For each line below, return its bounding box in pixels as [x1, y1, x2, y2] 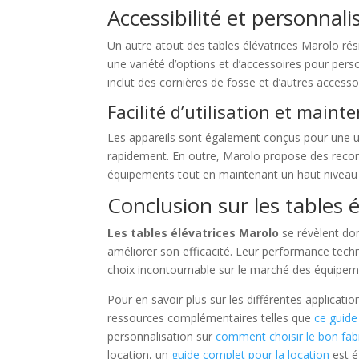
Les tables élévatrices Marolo [107, 225, 280, 240]
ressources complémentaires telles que [107, 310, 315, 325]
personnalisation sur [107, 329, 216, 344]
